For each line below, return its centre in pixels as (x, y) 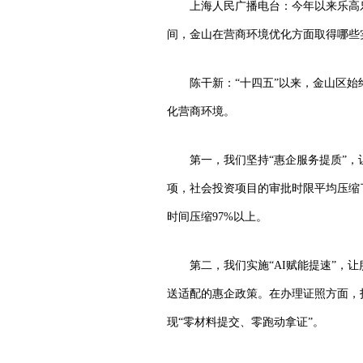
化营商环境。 (201, 111)
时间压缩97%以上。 (218, 217)
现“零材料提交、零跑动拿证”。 (246, 322)
